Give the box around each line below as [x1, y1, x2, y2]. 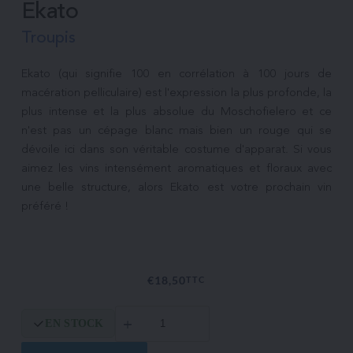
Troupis [20, 29, 76, 46]
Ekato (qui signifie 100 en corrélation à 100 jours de [20, 68, 333, 80]
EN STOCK [45, 317, 104, 329]
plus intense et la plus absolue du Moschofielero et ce [20, 106, 333, 118]
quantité [114, 304, 154, 318]
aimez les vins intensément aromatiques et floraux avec [20, 162, 333, 175]
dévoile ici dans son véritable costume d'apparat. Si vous [20, 143, 333, 156]
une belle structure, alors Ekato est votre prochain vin [20, 181, 333, 194]
